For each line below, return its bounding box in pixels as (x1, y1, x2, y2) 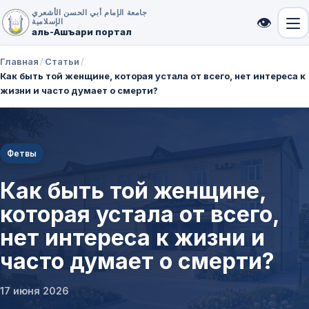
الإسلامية (32, 16, 63, 26)
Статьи (45, 56, 79, 67)
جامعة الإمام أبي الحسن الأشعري (32, 7, 148, 17)
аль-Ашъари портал (32, 26, 132, 37)
